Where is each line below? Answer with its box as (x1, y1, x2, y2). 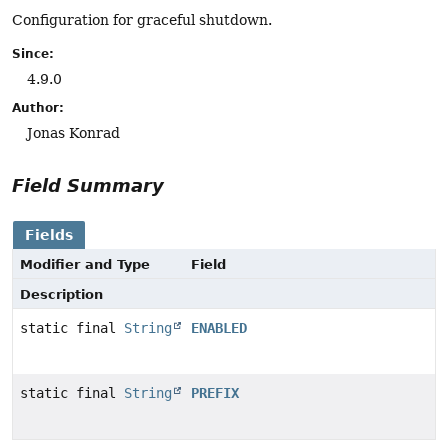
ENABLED (191, 319, 247, 336)
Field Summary (12, 174, 164, 196)
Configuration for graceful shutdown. (12, 12, 272, 29)
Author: (12, 100, 64, 115)
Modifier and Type (20, 256, 150, 272)
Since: (12, 46, 54, 61)
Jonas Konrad (27, 124, 120, 141)
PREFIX (191, 384, 239, 401)
